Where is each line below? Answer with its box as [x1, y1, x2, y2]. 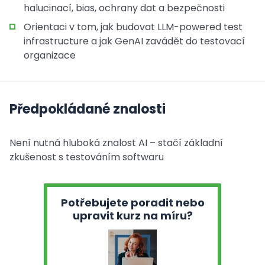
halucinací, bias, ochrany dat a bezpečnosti [24, 1, 225, 15]
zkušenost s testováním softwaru [9, 150, 164, 164]
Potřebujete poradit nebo [60, 195, 205, 210]
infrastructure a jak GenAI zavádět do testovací [24, 34, 245, 48]
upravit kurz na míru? [72, 208, 193, 223]
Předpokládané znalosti [9, 100, 166, 118]
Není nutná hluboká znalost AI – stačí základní [9, 136, 223, 150]
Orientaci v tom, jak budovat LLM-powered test [24, 20, 243, 34]
